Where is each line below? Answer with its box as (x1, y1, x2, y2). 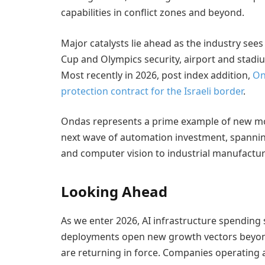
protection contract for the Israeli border (61, 84, 243, 98)
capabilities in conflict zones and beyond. (61, 5, 247, 19)
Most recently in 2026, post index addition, (61, 68, 253, 82)
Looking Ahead (61, 181, 167, 201)
